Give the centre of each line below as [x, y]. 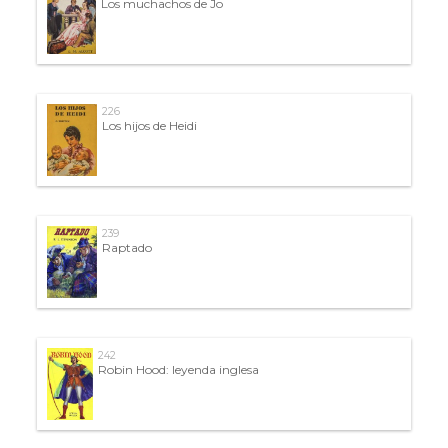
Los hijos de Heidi [149, 125]
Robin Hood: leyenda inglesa [178, 369]
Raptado [127, 247]
